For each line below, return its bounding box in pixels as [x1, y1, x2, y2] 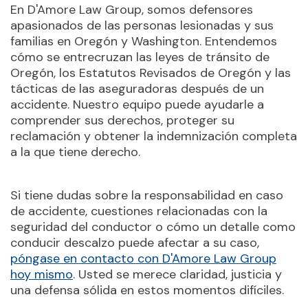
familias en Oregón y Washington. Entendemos [10, 33, 277, 49]
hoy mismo [10, 266, 73, 283]
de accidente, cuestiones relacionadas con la [10, 203, 267, 219]
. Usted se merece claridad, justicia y [73, 266, 282, 283]
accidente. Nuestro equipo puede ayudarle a [10, 96, 264, 113]
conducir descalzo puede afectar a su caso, [10, 234, 259, 251]
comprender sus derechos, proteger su [10, 112, 234, 129]
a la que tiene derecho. [10, 144, 140, 160]
